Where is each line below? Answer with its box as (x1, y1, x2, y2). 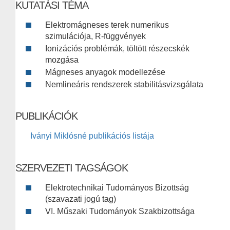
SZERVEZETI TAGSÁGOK (15, 162, 128, 174)
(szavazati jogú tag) (45, 195, 116, 204)
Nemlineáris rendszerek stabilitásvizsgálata (45, 80, 203, 89)
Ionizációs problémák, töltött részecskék (45, 44, 189, 53)
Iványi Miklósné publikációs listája (30, 131, 154, 141)
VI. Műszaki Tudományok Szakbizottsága (45, 207, 195, 216)
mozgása (45, 55, 79, 65)
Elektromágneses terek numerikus (45, 21, 169, 30)
